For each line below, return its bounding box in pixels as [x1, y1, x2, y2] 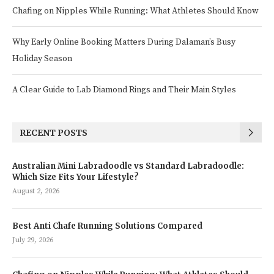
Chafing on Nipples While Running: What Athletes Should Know [12, 6, 259, 17]
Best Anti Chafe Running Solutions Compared [12, 221, 202, 231]
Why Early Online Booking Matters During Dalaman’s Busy [12, 37, 235, 48]
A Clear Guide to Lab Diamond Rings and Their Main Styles [12, 84, 236, 95]
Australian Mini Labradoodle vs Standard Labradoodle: [12, 161, 244, 171]
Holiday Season [12, 53, 72, 64]
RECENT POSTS [20, 127, 87, 138]
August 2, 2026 [12, 187, 59, 196]
